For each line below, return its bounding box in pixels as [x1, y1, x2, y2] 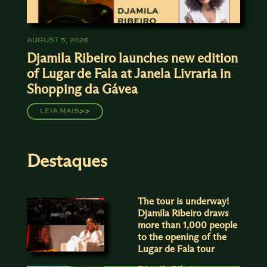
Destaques [26, 150, 107, 172]
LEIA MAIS [39, 108, 79, 115]
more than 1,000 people [138, 219, 238, 231]
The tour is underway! [138, 195, 229, 207]
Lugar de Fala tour [138, 243, 215, 254]
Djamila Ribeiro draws [138, 207, 229, 219]
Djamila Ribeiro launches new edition [26, 50, 238, 66]
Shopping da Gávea [26, 81, 138, 97]
